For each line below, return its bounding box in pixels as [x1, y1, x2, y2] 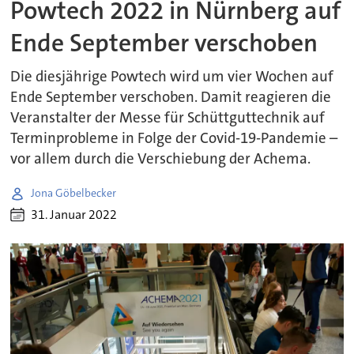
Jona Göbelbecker [31, 186, 117, 201]
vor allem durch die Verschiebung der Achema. [10, 149, 311, 168]
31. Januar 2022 [31, 206, 118, 224]
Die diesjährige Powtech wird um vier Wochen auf [10, 66, 334, 86]
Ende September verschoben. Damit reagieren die [10, 87, 332, 107]
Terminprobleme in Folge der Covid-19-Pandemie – [10, 128, 338, 148]
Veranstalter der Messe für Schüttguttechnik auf [10, 107, 326, 127]
